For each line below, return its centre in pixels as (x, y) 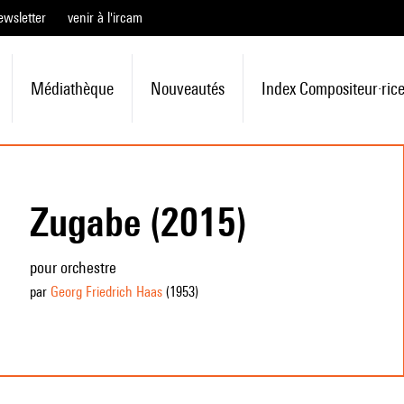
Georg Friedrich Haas (106, 292)
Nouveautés (187, 88)
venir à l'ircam (105, 18)
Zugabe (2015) (138, 222)
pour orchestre (73, 267)
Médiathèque (72, 88)
